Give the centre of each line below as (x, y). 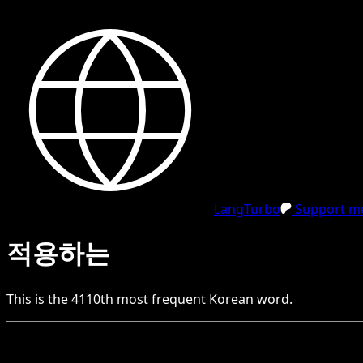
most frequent (161, 299)
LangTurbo (247, 209)
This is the (39, 299)
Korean (231, 299)
